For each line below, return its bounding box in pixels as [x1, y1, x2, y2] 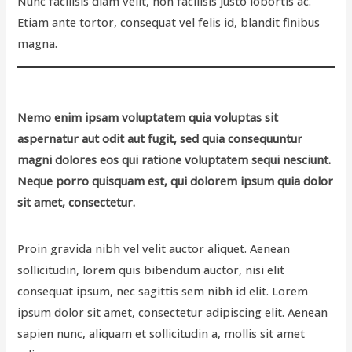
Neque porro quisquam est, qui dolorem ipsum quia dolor [17, 172, 334, 189]
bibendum [144, 261, 201, 277]
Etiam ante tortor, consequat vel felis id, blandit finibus [17, 14, 321, 31]
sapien [17, 324, 54, 341]
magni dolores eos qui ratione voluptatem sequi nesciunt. [17, 151, 332, 167]
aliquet [207, 240, 245, 256]
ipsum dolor [17, 303, 88, 320]
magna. [17, 35, 58, 52]
